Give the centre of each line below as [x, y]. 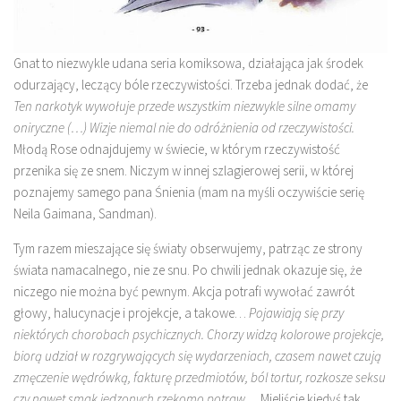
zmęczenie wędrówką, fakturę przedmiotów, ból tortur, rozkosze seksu [200, 377]
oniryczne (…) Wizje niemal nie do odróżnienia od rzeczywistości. [184, 128]
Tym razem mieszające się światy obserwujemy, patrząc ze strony [188, 248]
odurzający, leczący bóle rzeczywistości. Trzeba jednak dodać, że [191, 85]
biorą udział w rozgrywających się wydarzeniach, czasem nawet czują [197, 356]
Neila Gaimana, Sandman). [85, 213]
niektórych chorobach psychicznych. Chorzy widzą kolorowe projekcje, [199, 334]
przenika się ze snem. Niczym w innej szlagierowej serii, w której [183, 171]
